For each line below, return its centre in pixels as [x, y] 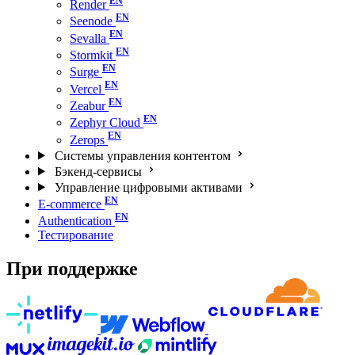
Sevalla [88, 38]
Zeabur [88, 105]
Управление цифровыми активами [148, 187]
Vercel [86, 89]
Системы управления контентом [142, 155]
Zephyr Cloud [105, 123]
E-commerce [70, 204]
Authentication [75, 221]
